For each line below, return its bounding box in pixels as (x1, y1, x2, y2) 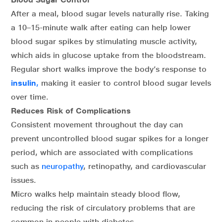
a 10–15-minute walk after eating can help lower (11, 22, 191, 32)
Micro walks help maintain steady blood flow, (11, 189, 180, 199)
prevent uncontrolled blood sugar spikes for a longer (11, 133, 209, 143)
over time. (11, 92, 49, 102)
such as (11, 161, 42, 171)
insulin (11, 78, 36, 88)
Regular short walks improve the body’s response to (11, 64, 207, 74)
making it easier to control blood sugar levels (41, 78, 211, 88)
